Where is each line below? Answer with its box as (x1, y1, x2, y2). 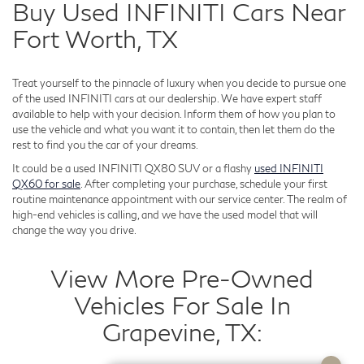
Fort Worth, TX (12, 23, 178, 53)
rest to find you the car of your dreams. (12, 137, 198, 151)
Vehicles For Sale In (73, 289, 291, 319)
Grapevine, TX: (102, 316, 262, 346)
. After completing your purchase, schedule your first (80, 176, 327, 190)
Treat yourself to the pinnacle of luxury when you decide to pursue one (12, 76, 346, 89)
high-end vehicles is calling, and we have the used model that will (12, 207, 318, 221)
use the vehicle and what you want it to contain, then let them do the (12, 122, 335, 136)
